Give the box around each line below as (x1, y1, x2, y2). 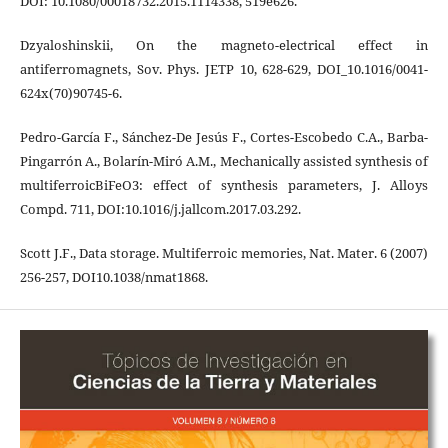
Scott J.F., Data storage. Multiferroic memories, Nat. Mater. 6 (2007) (19, 243, 429, 262)
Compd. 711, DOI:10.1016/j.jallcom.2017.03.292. (19, 199, 301, 218)
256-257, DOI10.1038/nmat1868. (19, 267, 208, 286)
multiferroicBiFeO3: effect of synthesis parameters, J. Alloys (19, 175, 429, 194)
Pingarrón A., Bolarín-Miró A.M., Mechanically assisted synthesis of (19, 151, 429, 170)
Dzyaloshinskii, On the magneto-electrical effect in (19, 35, 429, 54)
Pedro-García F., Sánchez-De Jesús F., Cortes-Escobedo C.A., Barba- (19, 127, 429, 146)
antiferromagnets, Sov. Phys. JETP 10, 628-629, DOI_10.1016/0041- (19, 59, 429, 78)
